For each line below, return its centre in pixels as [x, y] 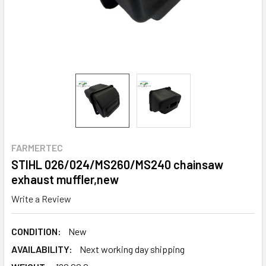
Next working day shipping [132, 249]
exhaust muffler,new [65, 179]
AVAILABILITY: [42, 249]
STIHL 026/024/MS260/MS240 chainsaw [117, 164]
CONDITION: [36, 231]
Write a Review [41, 198]
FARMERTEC [37, 148]
